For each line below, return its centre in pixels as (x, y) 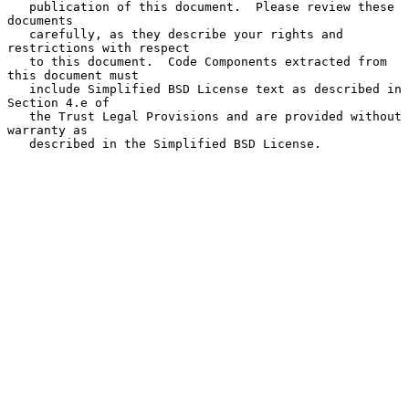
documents (40, 20)
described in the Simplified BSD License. (18, 143)
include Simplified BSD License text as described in (18, 89)
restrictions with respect (99, 47)
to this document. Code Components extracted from (18, 61)
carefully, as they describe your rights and (18, 34)
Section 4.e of (58, 102)
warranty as (47, 130)
